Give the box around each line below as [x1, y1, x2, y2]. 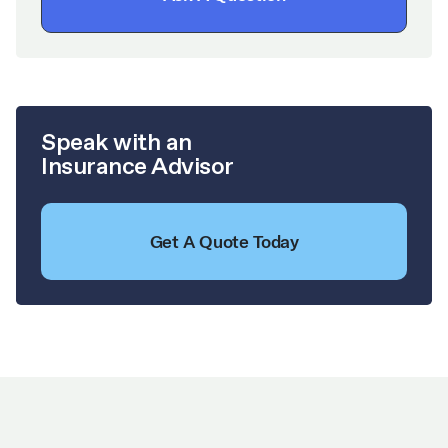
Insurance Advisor [41, 151, 234, 181]
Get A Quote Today [149, 229, 299, 253]
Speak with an [41, 127, 192, 157]
